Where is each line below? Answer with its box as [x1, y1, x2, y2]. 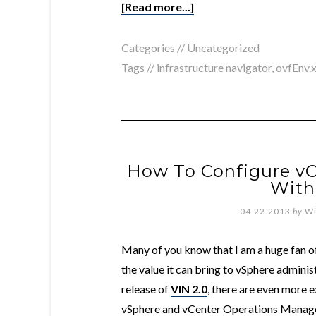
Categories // [121, 41, 187, 55]
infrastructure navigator [157, 61, 272, 75]
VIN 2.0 [171, 282, 207, 296]
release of [121, 282, 171, 296]
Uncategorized [187, 41, 260, 55]
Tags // [121, 61, 157, 75]
